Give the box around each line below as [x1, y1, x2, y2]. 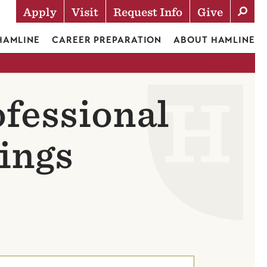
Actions [16, 20, 102, 46]
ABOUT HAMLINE [173, 35, 255, 45]
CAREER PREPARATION [52, 35, 162, 45]
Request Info [113, 6, 182, 18]
